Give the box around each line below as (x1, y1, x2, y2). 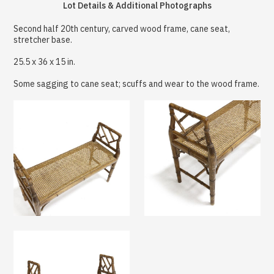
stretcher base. (13, 34, 73, 45)
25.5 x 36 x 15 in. (13, 56, 76, 67)
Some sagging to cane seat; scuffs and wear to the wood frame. (13, 78, 260, 89)
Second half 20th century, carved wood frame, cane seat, (13, 23, 231, 34)
